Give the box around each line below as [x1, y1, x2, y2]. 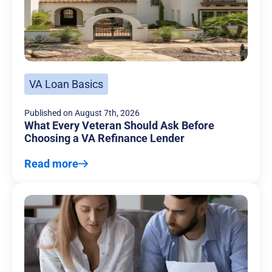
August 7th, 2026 [75, 108, 140, 118]
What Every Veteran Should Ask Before [24, 119, 214, 132]
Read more [24, 157, 78, 171]
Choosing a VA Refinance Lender [24, 132, 185, 145]
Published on [24, 108, 73, 118]
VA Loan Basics [29, 78, 103, 91]
